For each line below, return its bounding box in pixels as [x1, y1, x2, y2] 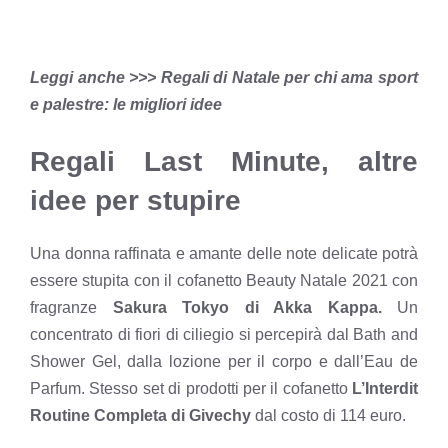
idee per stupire [30, 185, 241, 217]
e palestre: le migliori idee [30, 96, 222, 114]
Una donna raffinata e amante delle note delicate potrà [30, 245, 418, 263]
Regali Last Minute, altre [30, 146, 418, 178]
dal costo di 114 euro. [251, 407, 406, 425]
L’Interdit [352, 380, 418, 398]
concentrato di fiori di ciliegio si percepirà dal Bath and [30, 326, 418, 344]
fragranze [30, 299, 113, 317]
